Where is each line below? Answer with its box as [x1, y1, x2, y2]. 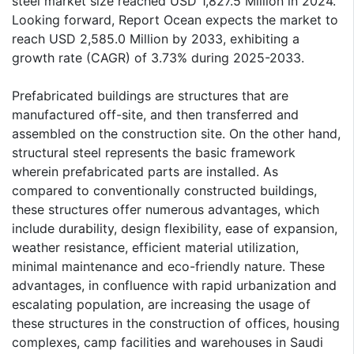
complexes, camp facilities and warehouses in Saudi [12, 333, 323, 350]
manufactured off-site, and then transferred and [12, 106, 299, 122]
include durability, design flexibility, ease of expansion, [12, 220, 337, 236]
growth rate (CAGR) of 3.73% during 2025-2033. [12, 49, 304, 66]
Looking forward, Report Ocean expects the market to [12, 11, 338, 28]
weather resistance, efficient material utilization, [12, 239, 299, 255]
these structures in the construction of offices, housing [12, 314, 340, 331]
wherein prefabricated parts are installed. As [12, 163, 278, 179]
